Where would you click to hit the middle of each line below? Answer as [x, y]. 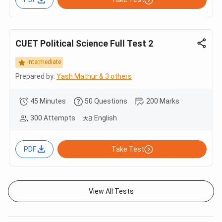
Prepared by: [35, 76]
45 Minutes [48, 101]
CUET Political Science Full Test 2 [84, 43]
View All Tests [111, 192]
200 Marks [163, 101]
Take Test [128, 149]
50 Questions [106, 101]
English [106, 118]
